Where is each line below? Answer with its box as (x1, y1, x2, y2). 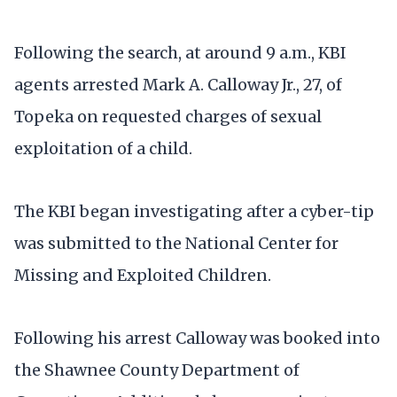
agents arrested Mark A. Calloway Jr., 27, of (14, 74, 342, 95)
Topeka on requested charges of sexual (14, 105, 322, 127)
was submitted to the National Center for (14, 232, 339, 253)
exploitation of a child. (14, 137, 199, 159)
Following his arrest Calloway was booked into (14, 328, 380, 348)
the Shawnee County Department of (14, 360, 300, 380)
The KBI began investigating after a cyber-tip (14, 200, 374, 222)
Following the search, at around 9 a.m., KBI (14, 42, 346, 63)
